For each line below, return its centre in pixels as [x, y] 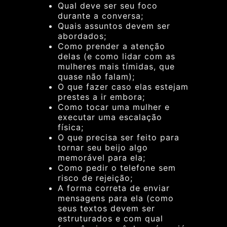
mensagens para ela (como [116, 198]
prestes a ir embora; [101, 97]
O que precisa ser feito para [119, 137]
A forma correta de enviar [114, 188]
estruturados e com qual [110, 218]
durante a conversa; [101, 15]
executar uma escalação [110, 117]
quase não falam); [96, 76]
